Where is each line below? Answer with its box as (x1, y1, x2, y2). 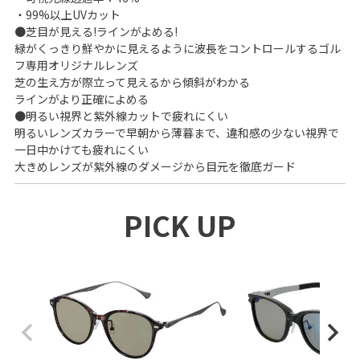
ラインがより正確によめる (14, 90, 149, 107)
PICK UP (124, 203, 236, 245)
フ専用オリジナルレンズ (14, 56, 138, 73)
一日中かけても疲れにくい (14, 141, 149, 157)
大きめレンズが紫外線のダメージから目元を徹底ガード (14, 157, 296, 174)
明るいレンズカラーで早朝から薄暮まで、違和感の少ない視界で (14, 124, 339, 141)
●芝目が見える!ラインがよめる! (14, 22, 178, 39)
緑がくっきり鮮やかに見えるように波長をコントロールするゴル (14, 39, 341, 56)
